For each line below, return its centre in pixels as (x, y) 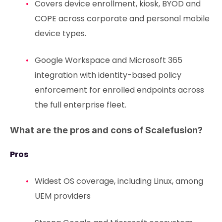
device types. (60, 33)
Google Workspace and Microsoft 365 (108, 60)
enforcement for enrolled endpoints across (119, 90)
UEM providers (62, 196)
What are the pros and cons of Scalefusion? (106, 130)
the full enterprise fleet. (80, 105)
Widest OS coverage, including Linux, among (119, 181)
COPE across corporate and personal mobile (122, 18)
